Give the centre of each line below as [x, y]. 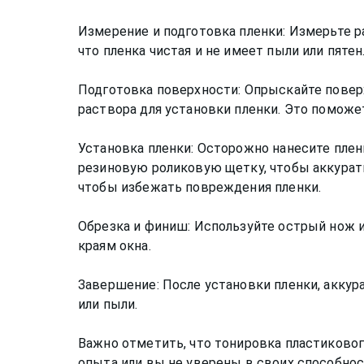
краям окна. [115, 245]
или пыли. [108, 304]
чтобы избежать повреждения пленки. [200, 187]
